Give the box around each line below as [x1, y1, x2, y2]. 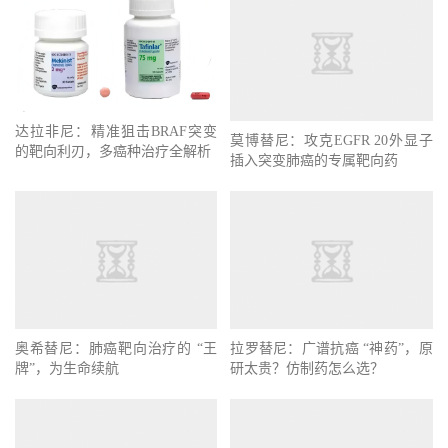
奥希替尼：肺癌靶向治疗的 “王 [15, 354, 218, 370]
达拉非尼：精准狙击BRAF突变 [15, 124, 218, 140]
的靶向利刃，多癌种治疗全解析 [15, 144, 211, 160]
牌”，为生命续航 [15, 374, 119, 390]
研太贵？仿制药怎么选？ [230, 360, 385, 376]
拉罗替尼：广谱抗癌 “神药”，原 [230, 340, 433, 356]
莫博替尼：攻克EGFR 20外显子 [230, 132, 433, 148]
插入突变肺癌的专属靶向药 [230, 152, 399, 168]
